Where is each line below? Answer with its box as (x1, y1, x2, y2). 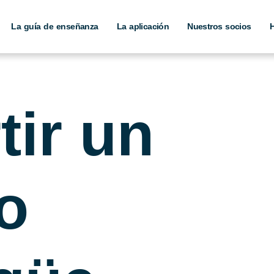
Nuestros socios (187, 21, 251, 32)
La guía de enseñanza (11, 21, 98, 32)
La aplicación (116, 21, 169, 32)
